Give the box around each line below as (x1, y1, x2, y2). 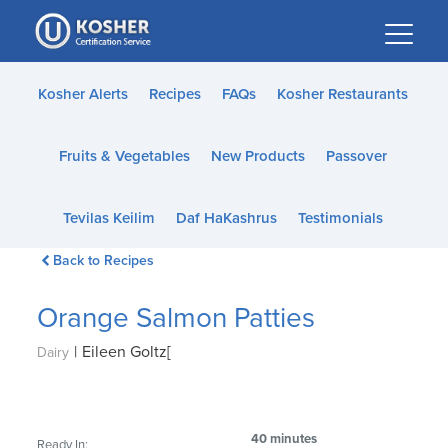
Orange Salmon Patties (37, 301, 316, 335)
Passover (325, 147, 387, 165)
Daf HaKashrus (175, 209, 277, 227)
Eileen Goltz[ (82, 342, 172, 362)
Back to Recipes (52, 252, 154, 269)
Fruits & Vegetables (58, 147, 190, 165)
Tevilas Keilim (62, 209, 155, 227)
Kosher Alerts (37, 85, 128, 103)
